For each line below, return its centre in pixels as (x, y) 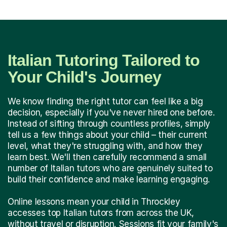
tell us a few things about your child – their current (107, 135)
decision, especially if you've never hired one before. (111, 113)
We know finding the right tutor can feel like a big (105, 102)
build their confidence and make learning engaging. (109, 180)
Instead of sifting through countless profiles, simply (109, 124)
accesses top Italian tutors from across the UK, (101, 213)
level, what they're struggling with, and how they (105, 146)
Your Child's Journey (84, 77)
